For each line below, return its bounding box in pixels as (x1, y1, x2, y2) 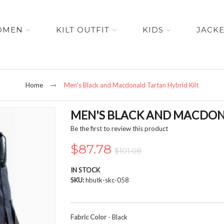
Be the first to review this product (70, 124, 168, 133)
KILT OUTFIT (56, 25, 110, 34)
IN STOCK (70, 165, 100, 174)
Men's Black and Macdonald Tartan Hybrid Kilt (64, 81, 198, 89)
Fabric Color (70, 212, 106, 221)
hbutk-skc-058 (85, 175, 129, 184)
